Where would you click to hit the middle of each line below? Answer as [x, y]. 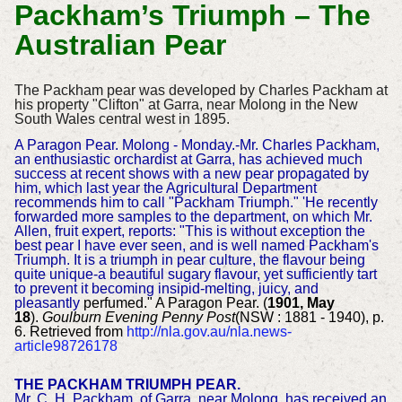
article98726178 [66, 345]
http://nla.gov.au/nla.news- [209, 331]
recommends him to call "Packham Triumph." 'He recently [196, 202]
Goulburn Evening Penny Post [138, 317]
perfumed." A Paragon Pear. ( [173, 302]
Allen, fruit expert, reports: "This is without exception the [189, 231]
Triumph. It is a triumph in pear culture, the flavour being [189, 259]
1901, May [301, 302]
